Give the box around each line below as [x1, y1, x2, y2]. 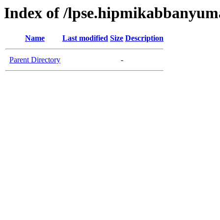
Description [125, 34, 164, 43]
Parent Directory [9, 55, 60, 64]
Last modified [62, 34, 108, 43]
